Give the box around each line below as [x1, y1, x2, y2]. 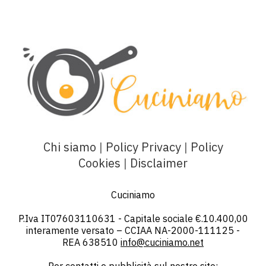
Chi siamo [43, 139, 96, 156]
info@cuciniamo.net [121, 236, 204, 249]
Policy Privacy [105, 139, 181, 156]
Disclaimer [130, 155, 188, 172]
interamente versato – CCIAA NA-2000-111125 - [26, 224, 240, 237]
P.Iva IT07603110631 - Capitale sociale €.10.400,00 [18, 213, 248, 225]
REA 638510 [62, 236, 121, 249]
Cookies [78, 155, 121, 172]
